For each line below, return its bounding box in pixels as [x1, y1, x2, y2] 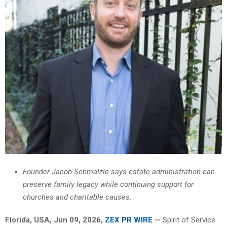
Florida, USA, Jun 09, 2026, [5, 215, 105, 224]
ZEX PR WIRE [105, 215, 153, 224]
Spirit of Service [161, 215, 215, 224]
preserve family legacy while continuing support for [23, 179, 194, 189]
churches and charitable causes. [23, 192, 132, 202]
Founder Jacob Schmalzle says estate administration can [23, 167, 215, 176]
